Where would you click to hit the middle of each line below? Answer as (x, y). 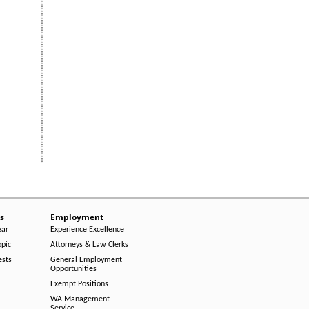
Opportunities (73, 269)
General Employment (86, 260)
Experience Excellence (87, 230)
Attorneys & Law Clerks (89, 245)
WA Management (80, 299)
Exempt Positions (79, 284)
